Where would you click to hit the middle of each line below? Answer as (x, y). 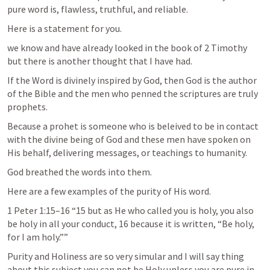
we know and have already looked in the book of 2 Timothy (127, 48)
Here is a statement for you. (64, 28)
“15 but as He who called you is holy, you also (162, 210)
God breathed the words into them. (80, 172)
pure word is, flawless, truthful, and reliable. (98, 9)
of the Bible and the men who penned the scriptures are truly (133, 93)
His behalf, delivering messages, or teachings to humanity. (127, 152)
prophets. (28, 107)
